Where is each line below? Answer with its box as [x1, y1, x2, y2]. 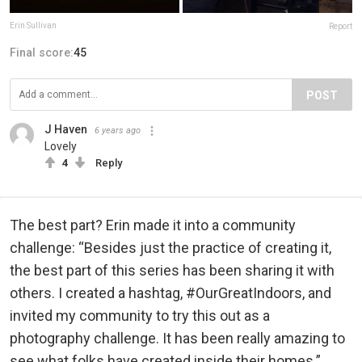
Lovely [44, 140, 77, 154]
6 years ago [95, 125, 141, 137]
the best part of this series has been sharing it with [10, 262, 335, 280]
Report [329, 22, 352, 32]
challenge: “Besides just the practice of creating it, [10, 239, 331, 257]
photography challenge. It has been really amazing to [10, 330, 345, 347]
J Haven [44, 123, 87, 137]
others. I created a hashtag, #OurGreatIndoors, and [10, 284, 331, 302]
